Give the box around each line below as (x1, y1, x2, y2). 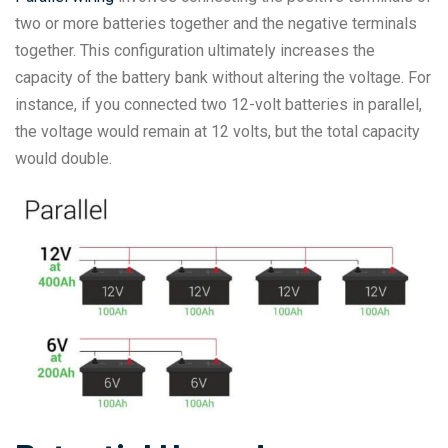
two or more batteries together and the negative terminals (15, 14, 417, 34)
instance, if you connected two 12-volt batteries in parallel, (15, 95, 422, 115)
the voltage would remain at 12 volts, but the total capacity (15, 122, 420, 142)
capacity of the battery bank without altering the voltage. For (15, 68, 431, 88)
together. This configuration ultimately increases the (15, 41, 375, 61)
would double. (15, 149, 112, 169)
